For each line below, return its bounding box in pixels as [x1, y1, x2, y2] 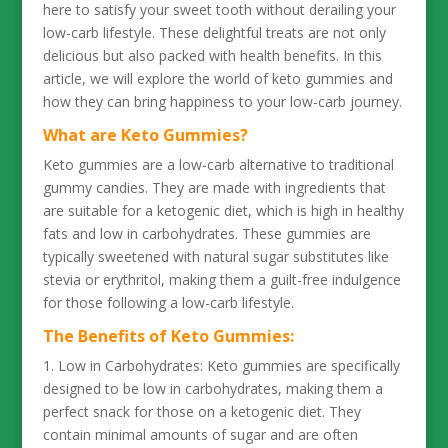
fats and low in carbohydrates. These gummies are [42, 224, 371, 243]
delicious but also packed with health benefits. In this [42, 46, 382, 65]
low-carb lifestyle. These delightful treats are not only [42, 23, 386, 42]
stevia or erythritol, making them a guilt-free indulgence [42, 270, 401, 289]
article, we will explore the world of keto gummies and [42, 69, 393, 88]
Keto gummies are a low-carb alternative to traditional [42, 155, 394, 174]
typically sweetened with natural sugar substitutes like [42, 247, 389, 266]
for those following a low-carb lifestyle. [42, 293, 294, 312]
